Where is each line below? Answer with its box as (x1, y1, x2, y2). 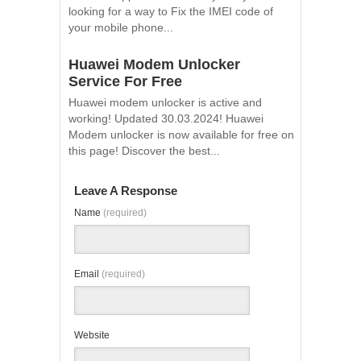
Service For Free (68, 73, 182, 89)
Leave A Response (74, 183, 177, 197)
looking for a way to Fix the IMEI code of (68, 4, 273, 18)
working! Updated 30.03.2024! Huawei (68, 111, 263, 125)
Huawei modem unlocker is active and (68, 95, 262, 109)
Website (74, 329, 110, 341)
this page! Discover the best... (68, 143, 220, 157)
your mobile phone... (68, 20, 173, 34)
